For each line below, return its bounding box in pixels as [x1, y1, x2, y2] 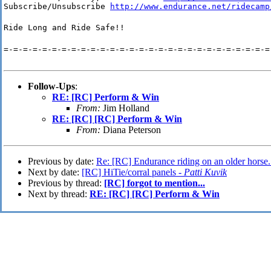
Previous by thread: [28, 178, 104, 189]
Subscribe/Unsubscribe [4, 2, 110, 11]
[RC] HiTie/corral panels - [82, 167, 184, 178]
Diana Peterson [100, 125, 161, 135]
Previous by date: [28, 156, 96, 167]
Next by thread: [28, 189, 90, 200]
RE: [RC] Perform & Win [52, 92, 159, 103]
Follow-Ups [28, 81, 75, 92]
